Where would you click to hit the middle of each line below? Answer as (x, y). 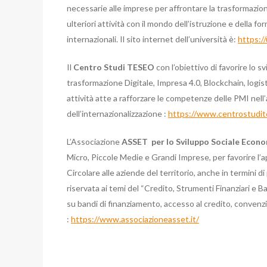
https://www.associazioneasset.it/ (135, 219)
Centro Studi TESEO (114, 67)
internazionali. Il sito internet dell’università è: (152, 39)
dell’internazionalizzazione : (117, 114)
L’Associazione (94, 142)
